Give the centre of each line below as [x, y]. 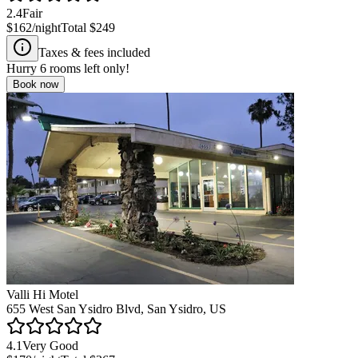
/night [46, 27]
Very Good [50, 345]
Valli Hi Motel [42, 294]
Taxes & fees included [94, 52]
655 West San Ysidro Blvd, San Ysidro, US [116, 308]
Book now [36, 84]
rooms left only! [88, 68]
